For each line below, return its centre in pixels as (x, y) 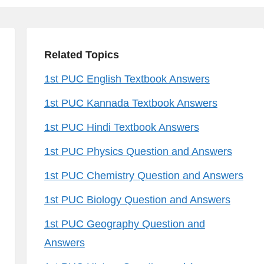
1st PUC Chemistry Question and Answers (143, 176)
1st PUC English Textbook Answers (127, 79)
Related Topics (81, 55)
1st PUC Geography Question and (124, 224)
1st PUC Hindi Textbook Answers (121, 127)
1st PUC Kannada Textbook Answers (131, 103)
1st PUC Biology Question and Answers (137, 200)
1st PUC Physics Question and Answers (138, 151)
